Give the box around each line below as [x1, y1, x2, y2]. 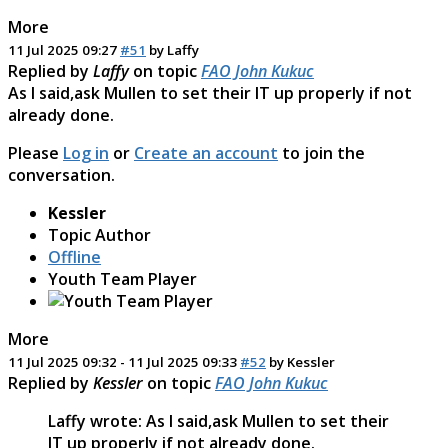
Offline [48, 245, 101, 268]
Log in [63, 141, 109, 164]
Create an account [134, 141, 278, 164]
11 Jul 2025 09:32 [8, 352, 117, 371]
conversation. [8, 163, 115, 186]
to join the [278, 141, 365, 164]
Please [8, 141, 63, 164]
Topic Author [48, 223, 151, 246]
